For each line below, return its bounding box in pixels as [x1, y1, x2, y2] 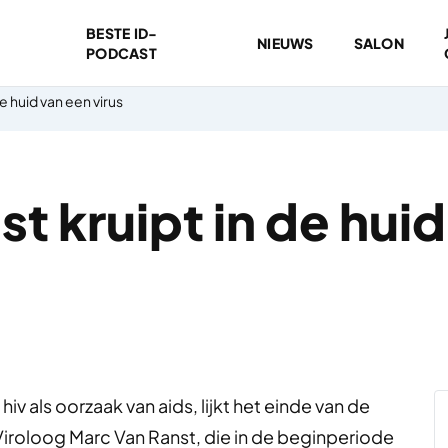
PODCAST [85, 44, 157, 62]
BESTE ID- [85, 24, 158, 42]
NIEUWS [256, 34, 314, 52]
